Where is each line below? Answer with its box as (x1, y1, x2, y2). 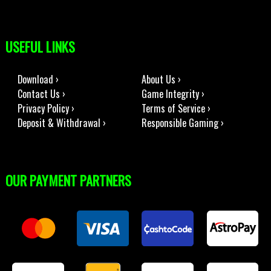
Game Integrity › (141, 87, 204, 102)
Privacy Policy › (17, 101, 74, 116)
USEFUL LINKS (5, 36, 75, 56)
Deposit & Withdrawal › (17, 116, 106, 131)
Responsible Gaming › (141, 116, 224, 131)
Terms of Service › (141, 101, 211, 116)
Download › (17, 72, 59, 87)
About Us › (141, 72, 181, 87)
